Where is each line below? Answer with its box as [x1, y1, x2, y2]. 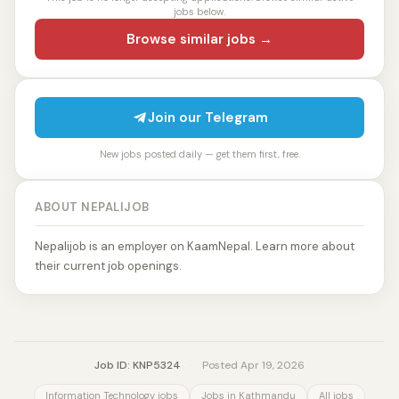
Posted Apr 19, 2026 [199, 358, 305, 372]
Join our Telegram [147, 109, 268, 126]
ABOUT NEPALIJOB [35, 199, 150, 215]
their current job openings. [35, 258, 182, 273]
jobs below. [174, 5, 225, 18]
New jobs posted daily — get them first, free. [99, 148, 300, 160]
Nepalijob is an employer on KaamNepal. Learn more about [35, 239, 354, 254]
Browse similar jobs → [126, 30, 273, 48]
